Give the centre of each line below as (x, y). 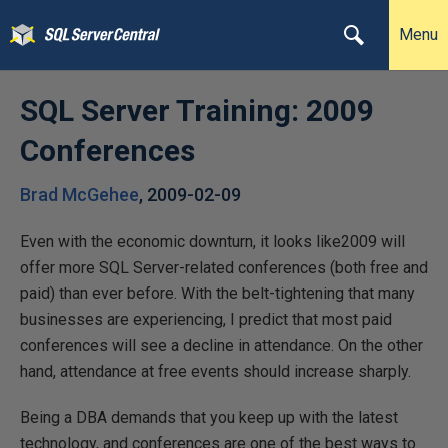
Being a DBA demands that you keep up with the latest (209, 417)
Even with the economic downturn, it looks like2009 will (212, 241)
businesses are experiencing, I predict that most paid (206, 319)
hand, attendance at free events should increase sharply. (215, 371)
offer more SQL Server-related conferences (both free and (224, 267)
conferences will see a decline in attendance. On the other (221, 345)
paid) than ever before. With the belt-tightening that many (217, 293)
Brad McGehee (79, 194)
